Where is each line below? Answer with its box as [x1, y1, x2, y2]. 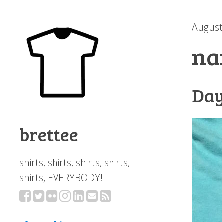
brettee [19, 121, 78, 147]
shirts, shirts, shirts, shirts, [19, 156, 130, 169]
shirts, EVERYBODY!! [19, 171, 105, 185]
